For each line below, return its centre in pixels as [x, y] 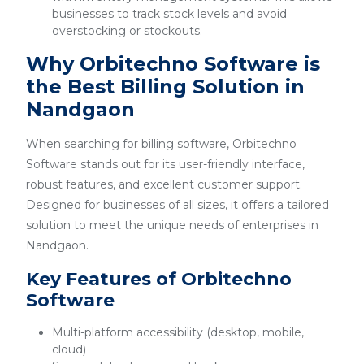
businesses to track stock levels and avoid [169, 14]
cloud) [69, 349]
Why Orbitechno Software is [173, 64]
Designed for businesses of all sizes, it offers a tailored [178, 205]
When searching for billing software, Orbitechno [161, 144]
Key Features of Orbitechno [159, 279]
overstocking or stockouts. [127, 31]
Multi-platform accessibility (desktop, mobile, [178, 332]
